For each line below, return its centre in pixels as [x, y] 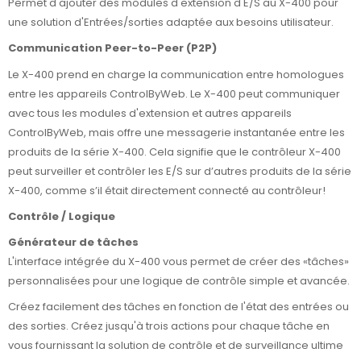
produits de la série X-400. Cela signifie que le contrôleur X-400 [174, 151]
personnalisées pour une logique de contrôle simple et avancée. [179, 280]
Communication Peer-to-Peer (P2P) [112, 48]
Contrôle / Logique [62, 216]
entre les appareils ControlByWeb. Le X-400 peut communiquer [174, 93]
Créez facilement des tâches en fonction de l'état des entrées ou [178, 306]
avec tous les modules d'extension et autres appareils [150, 113]
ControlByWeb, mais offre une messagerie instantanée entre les [176, 132]
